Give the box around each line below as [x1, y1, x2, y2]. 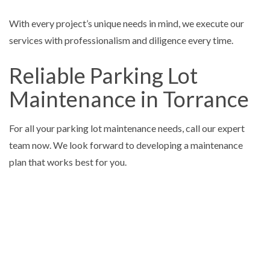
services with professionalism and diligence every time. [9, 34, 233, 46]
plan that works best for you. [9, 156, 128, 168]
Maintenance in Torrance [9, 86, 249, 113]
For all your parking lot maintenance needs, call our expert [9, 122, 245, 134]
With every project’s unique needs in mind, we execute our [9, 17, 244, 30]
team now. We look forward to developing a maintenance [9, 139, 243, 151]
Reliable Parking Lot [9, 62, 198, 89]
